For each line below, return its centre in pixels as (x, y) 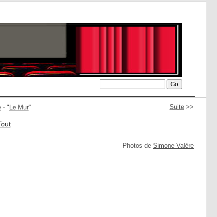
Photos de (138, 146)
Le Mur (19, 107)
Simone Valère (173, 146)
